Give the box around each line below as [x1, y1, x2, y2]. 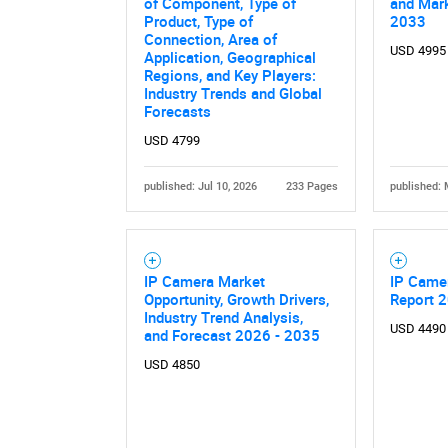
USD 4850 [143, 356, 200, 372]
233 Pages [286, 179, 339, 193]
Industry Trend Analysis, [143, 306, 303, 327]
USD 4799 [143, 132, 200, 148]
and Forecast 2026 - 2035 [143, 324, 320, 345]
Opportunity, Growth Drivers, [143, 288, 329, 309]
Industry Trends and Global [143, 82, 322, 103]
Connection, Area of [143, 28, 277, 49]
